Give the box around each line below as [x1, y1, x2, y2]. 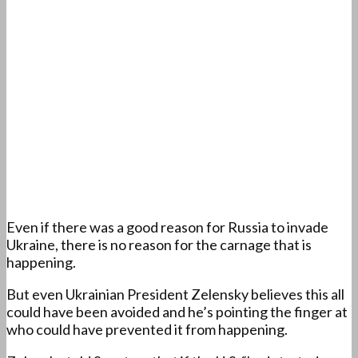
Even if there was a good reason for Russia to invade [6, 218, 328, 237]
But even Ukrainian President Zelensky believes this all [6, 285, 344, 304]
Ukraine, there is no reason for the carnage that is [6, 236, 312, 254]
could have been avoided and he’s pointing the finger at [6, 303, 348, 321]
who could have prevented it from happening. [6, 320, 288, 339]
